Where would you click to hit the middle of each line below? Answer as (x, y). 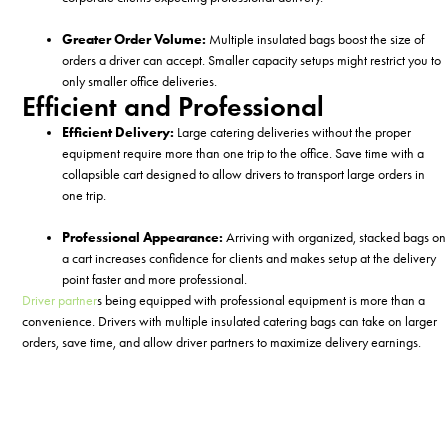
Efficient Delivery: (118, 133)
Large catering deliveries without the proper (293, 133)
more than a (393, 301)
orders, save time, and (83, 343)
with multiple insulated (201, 322)
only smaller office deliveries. (140, 82)
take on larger (398, 322)
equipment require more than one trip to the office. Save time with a (243, 154)
